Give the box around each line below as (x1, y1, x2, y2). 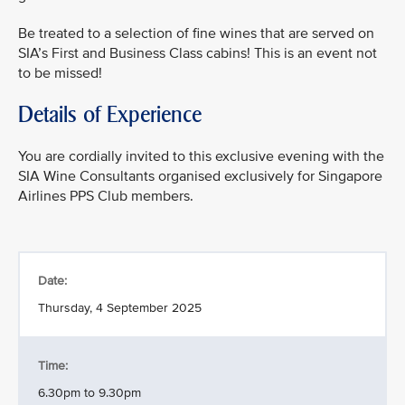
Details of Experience (18, 101, 202, 127)
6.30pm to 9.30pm (38, 385, 141, 400)
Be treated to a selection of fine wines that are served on (18, 24, 374, 42)
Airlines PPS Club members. (18, 187, 193, 205)
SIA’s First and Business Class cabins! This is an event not (18, 44, 377, 62)
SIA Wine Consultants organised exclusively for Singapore (18, 167, 382, 185)
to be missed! (18, 64, 106, 82)
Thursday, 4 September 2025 (38, 300, 202, 316)
